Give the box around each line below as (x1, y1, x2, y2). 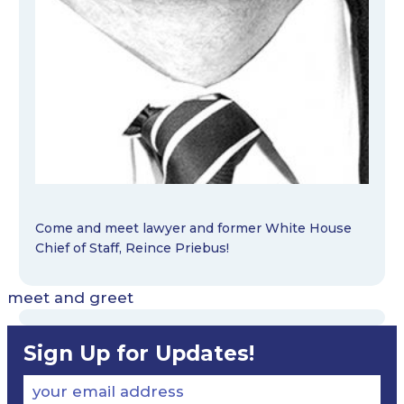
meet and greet (7, 289, 133, 308)
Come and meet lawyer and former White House (34, 219, 352, 236)
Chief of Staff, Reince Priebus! (34, 239, 229, 256)
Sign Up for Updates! (23, 341, 254, 367)
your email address (32, 382, 184, 401)
